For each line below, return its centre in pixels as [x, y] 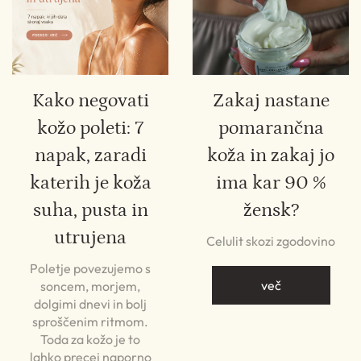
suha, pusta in [90, 210]
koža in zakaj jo [271, 155]
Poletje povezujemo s [90, 268]
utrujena [90, 237]
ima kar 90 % [271, 183]
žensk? [271, 210]
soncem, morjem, [90, 286]
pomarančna [271, 128]
